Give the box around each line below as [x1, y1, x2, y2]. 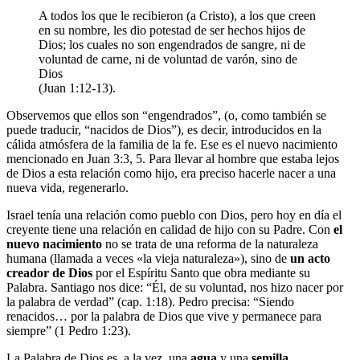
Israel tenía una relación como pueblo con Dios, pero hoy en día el [6, 207, 342, 222]
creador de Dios [6, 265, 92, 280]
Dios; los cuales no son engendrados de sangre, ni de [39, 37, 305, 51]
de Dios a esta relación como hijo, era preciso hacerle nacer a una [6, 166, 336, 180]
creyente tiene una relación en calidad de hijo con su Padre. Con [6, 222, 333, 236]
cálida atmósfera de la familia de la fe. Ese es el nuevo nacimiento [6, 137, 337, 151]
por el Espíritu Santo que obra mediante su [92, 265, 310, 280]
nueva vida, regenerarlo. [6, 180, 129, 194]
